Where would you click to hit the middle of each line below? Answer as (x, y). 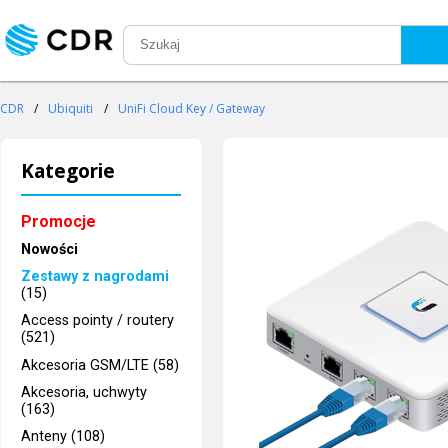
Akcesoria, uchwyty (84, 392)
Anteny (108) (63, 437)
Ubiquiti (71, 109)
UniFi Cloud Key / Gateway (191, 109)
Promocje (59, 221)
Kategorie (68, 171)
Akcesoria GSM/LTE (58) (100, 365)
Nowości (50, 249)
